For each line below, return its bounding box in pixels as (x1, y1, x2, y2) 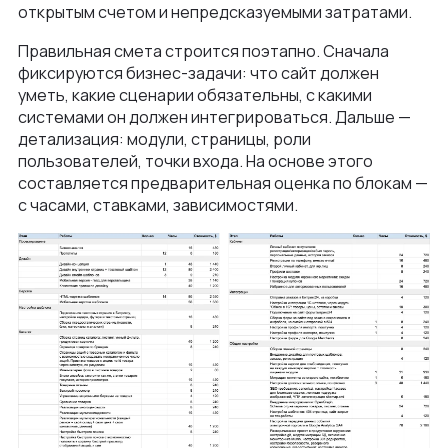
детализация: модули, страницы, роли (18, 128, 311, 151)
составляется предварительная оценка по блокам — (18, 172, 428, 195)
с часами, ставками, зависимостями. (18, 194, 298, 217)
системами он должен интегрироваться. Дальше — (18, 106, 411, 129)
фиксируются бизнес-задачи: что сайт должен (18, 62, 379, 85)
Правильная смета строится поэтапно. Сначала (18, 40, 389, 63)
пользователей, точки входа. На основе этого (18, 150, 373, 173)
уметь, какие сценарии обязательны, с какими (18, 84, 372, 107)
